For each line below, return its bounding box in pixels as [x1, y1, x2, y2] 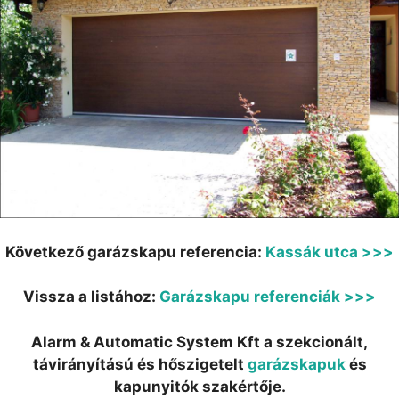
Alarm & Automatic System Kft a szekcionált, [31, 332, 368, 351]
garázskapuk [247, 354, 346, 373]
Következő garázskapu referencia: [5, 242, 265, 261]
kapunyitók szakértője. [113, 377, 286, 395]
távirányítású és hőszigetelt [32, 354, 248, 373]
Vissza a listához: [23, 288, 159, 306]
